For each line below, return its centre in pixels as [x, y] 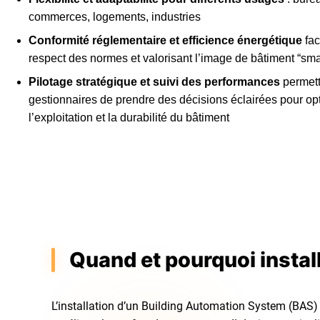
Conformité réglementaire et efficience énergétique [166, 40]
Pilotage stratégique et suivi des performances [155, 81]
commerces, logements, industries [115, 16]
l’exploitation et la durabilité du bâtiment [129, 117]
